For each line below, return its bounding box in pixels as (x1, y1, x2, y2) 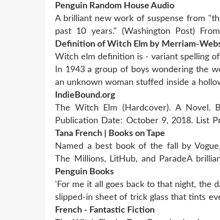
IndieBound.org (55, 90, 115, 100)
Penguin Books (55, 167, 114, 176)
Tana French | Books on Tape (55, 129, 165, 138)
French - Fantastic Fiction (55, 205, 155, 215)
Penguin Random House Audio (55, 1, 174, 10)
